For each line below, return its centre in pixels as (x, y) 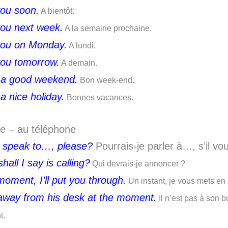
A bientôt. (57, 11)
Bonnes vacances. (99, 97)
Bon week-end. (106, 80)
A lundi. (81, 46)
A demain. (78, 63)
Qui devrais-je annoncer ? (138, 164)
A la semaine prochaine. (107, 28)
